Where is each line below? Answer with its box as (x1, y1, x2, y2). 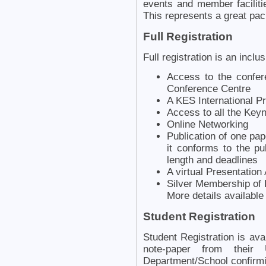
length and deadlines (167, 154, 258, 166)
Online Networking (167, 118, 248, 130)
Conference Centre (167, 83, 251, 94)
